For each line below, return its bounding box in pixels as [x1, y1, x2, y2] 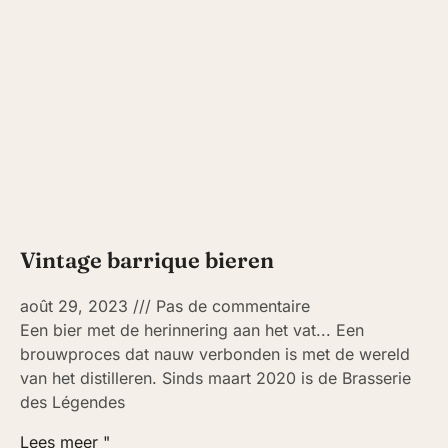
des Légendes [20, 392, 125, 413]
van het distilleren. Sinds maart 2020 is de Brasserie [20, 368, 411, 389]
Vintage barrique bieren [20, 246, 274, 275]
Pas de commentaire [151, 296, 310, 317]
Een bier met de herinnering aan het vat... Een [20, 320, 364, 341]
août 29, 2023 [20, 296, 133, 317]
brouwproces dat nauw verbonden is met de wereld [20, 344, 410, 365]
